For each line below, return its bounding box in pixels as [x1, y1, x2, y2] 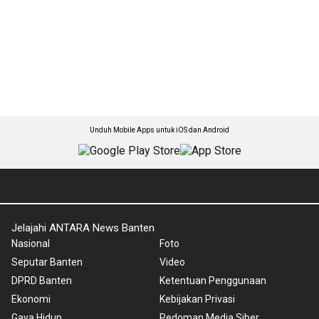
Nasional [11, 238, 50, 249]
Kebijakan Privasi [159, 293, 235, 305]
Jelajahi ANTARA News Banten [11, 221, 155, 234]
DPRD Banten [11, 275, 72, 286]
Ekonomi [11, 293, 51, 305]
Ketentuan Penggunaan [159, 275, 266, 286]
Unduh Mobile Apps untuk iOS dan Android [90, 126, 229, 134]
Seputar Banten [11, 256, 83, 268]
